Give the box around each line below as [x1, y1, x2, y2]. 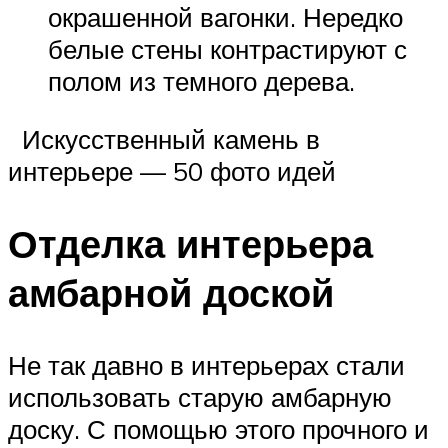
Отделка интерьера [8, 218, 373, 268]
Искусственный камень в [8, 122, 320, 155]
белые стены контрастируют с [48, 33, 407, 66]
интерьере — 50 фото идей [8, 154, 336, 187]
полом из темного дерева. [48, 65, 355, 98]
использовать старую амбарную [8, 380, 392, 413]
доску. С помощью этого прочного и [8, 412, 429, 445]
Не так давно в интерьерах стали [8, 348, 405, 381]
